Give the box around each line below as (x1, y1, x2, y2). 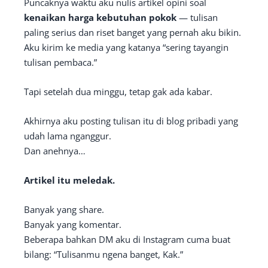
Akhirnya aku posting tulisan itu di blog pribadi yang (24, 115, 238, 127)
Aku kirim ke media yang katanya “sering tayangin (24, 41, 229, 54)
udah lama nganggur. (24, 130, 111, 142)
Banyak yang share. (24, 203, 104, 216)
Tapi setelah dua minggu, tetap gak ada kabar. (24, 86, 212, 98)
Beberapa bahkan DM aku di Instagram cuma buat (24, 233, 230, 246)
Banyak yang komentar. (24, 218, 121, 231)
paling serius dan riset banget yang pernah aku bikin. (24, 26, 241, 39)
